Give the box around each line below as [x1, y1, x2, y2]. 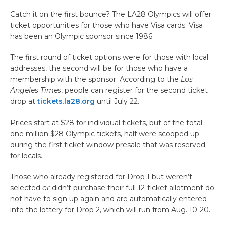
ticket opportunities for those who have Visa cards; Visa [10, 20, 203, 30]
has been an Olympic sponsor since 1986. [10, 31, 156, 41]
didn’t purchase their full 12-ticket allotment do [50, 183, 214, 192]
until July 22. [95, 96, 139, 106]
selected [10, 183, 42, 192]
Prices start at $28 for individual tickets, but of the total [10, 118, 202, 127]
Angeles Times [10, 85, 61, 95]
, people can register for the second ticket [61, 85, 208, 95]
